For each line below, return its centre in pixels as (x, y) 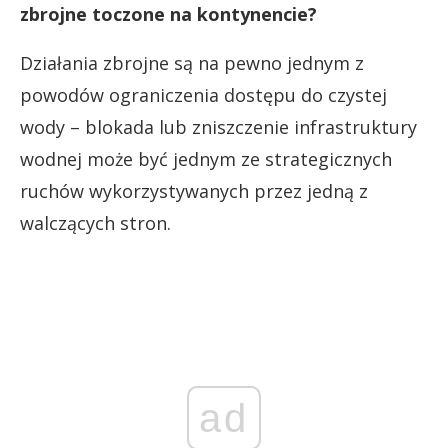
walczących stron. (95, 222)
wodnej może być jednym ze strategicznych (206, 158)
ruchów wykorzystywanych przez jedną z (194, 190)
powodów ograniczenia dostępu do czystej (203, 94)
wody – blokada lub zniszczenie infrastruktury (218, 126)
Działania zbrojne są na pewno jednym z (192, 62)
